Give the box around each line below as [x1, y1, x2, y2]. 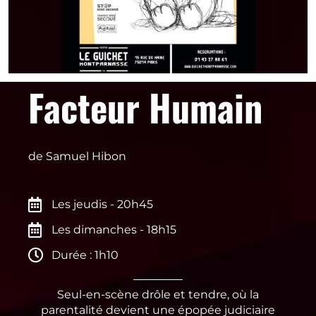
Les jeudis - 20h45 [51, 197, 153, 211]
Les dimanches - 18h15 [51, 222, 176, 236]
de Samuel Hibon [28, 149, 126, 163]
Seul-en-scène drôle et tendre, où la [57, 287, 259, 301]
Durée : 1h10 [51, 248, 119, 262]
